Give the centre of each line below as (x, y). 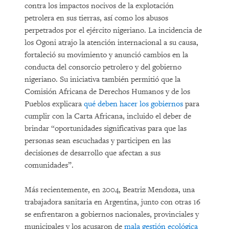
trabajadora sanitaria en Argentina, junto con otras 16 (112, 202)
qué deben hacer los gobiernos (133, 104)
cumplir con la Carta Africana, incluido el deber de (108, 116)
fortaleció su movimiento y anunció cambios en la (106, 55)
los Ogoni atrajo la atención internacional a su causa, (111, 43)
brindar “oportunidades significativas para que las (106, 129)
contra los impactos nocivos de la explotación (99, 6)
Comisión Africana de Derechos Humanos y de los (107, 92)
